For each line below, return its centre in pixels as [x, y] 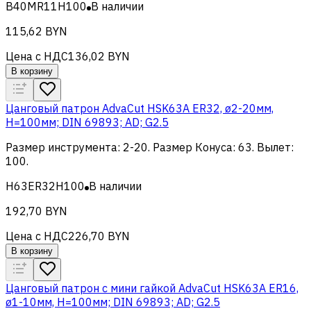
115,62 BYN [36, 31]
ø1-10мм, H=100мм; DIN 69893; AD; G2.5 [113, 302]
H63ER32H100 [45, 186]
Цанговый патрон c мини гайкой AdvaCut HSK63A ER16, [152, 288]
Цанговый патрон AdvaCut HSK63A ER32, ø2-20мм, [140, 108]
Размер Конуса [193, 147]
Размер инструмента [61, 147]
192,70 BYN [36, 211]
